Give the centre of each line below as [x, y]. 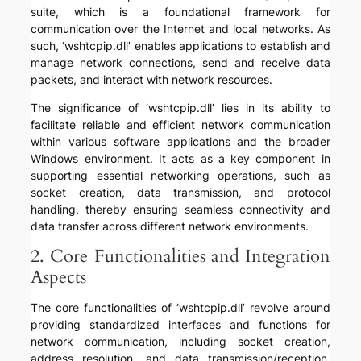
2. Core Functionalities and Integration [180, 257]
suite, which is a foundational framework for [180, 12]
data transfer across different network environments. [170, 226]
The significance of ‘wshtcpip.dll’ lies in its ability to [180, 108]
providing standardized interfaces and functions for [180, 325]
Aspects [59, 278]
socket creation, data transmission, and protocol [180, 193]
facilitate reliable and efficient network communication [180, 125]
